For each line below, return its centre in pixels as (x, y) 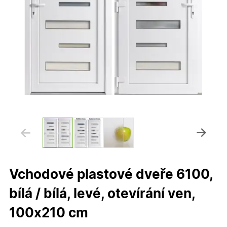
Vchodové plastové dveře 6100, (111, 175)
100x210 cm (49, 213)
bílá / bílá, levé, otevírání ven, (102, 194)
